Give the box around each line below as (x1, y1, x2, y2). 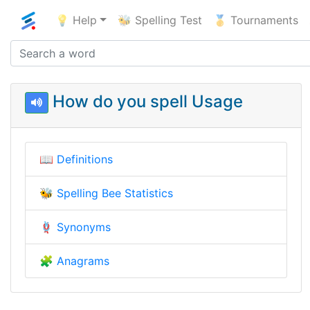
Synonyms (57, 219, 111, 234)
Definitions (57, 152, 113, 166)
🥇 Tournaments (212, 12, 298, 27)
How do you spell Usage (48, 91, 243, 111)
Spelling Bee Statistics (57, 185, 173, 200)
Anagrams (57, 253, 109, 268)
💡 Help (55, 12, 97, 27)
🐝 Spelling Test (117, 12, 202, 27)
